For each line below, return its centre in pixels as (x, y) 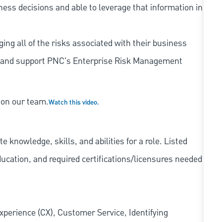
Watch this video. (74, 103)
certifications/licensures (127, 160)
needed (188, 160)
